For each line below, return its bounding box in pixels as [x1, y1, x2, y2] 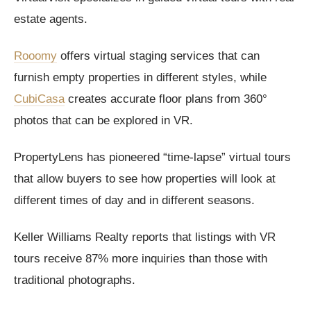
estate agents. [14, 12, 87, 26]
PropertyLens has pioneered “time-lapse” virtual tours [14, 151, 291, 165]
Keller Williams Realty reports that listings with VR [14, 230, 276, 244]
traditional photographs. [14, 274, 135, 287]
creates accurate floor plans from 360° [65, 92, 267, 106]
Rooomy [14, 49, 57, 63]
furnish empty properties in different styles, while [14, 71, 267, 85]
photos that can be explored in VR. [14, 114, 193, 128]
